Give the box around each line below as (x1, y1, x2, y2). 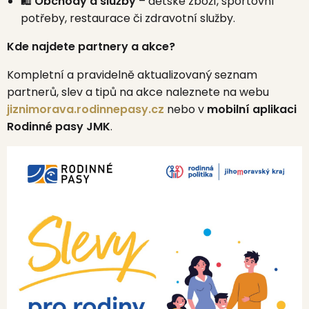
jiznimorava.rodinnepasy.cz (7, 101, 164, 117)
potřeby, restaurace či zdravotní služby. (21, 10, 235, 26)
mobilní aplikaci (207, 101, 297, 117)
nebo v (164, 101, 207, 117)
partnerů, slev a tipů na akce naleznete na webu (7, 84, 269, 100)
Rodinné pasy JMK (7, 119, 110, 134)
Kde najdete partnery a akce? (7, 39, 175, 54)
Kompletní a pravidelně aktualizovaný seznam (7, 67, 257, 83)
